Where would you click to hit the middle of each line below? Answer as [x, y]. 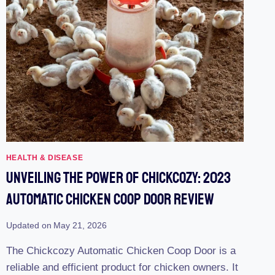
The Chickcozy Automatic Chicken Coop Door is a [121, 250]
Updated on [29, 225]
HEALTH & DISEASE [45, 158]
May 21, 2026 [80, 225]
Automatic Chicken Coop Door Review [110, 200]
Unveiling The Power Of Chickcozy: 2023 [118, 178]
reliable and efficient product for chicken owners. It [122, 267]
